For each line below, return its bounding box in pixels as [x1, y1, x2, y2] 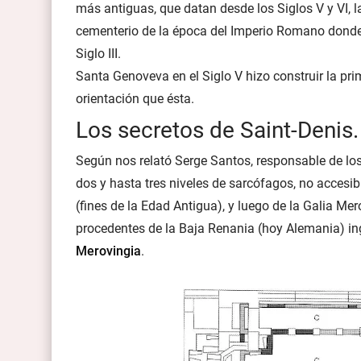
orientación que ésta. [76, 91, 194, 106]
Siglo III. [76, 46, 121, 61]
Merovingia [76, 243, 141, 259]
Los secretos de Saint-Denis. [76, 117, 359, 143]
